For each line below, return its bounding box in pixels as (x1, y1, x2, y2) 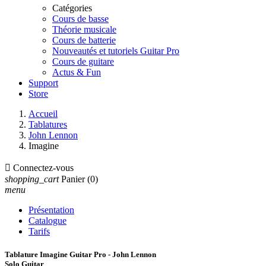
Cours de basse (52, 14, 109, 24)
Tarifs (28, 226, 50, 236)
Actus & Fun (52, 67, 101, 77)
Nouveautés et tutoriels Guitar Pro (52, 46, 179, 56)
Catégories (52, 3, 92, 13)
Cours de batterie (52, 35, 116, 45)
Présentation (28, 205, 74, 215)
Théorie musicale (52, 24, 116, 34)
